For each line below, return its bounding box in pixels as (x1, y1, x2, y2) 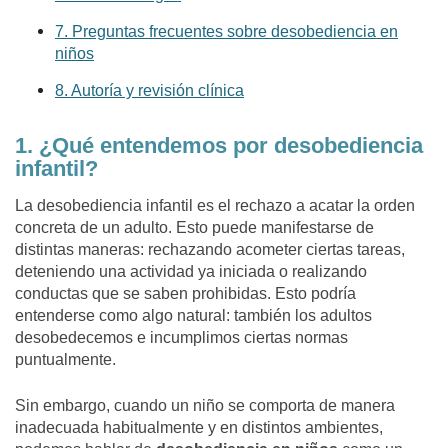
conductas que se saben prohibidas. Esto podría (15, 284, 356, 304)
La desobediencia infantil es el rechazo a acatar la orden (15, 196, 415, 216)
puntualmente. (15, 350, 116, 370)
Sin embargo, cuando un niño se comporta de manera (15, 396, 395, 416)
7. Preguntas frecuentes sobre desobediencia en (55, 21, 398, 41)
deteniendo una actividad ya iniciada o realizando (15, 262, 367, 282)
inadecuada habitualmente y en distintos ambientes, (15, 418, 383, 438)
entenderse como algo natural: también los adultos (15, 306, 372, 326)
